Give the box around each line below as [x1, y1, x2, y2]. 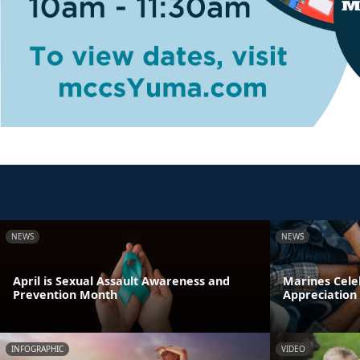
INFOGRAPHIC [11, 342, 63, 354]
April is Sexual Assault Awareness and [13, 272, 230, 288]
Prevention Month [13, 286, 117, 302]
